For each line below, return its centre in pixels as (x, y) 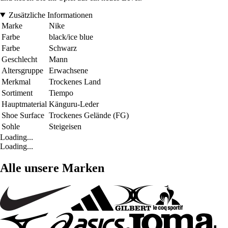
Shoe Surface (23, 115)
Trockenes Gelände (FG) (89, 115)
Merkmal (16, 81)
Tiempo (61, 93)
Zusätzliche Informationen (50, 15)
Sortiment (17, 93)
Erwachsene (68, 70)
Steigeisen (65, 126)
